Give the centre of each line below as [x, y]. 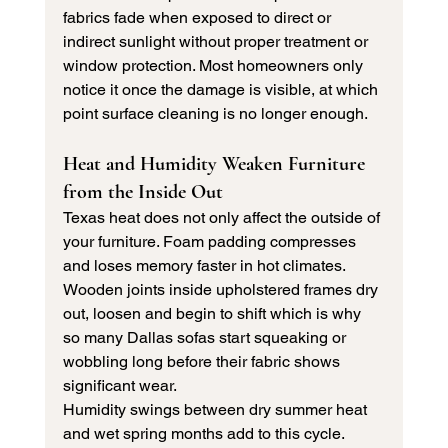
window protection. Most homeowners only [214, 66]
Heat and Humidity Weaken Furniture [216, 164]
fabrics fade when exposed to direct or [198, 18]
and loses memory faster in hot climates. [205, 266]
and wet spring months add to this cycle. [205, 434]
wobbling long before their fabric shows [203, 362]
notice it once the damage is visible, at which [222, 90]
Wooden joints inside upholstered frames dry [222, 290]
